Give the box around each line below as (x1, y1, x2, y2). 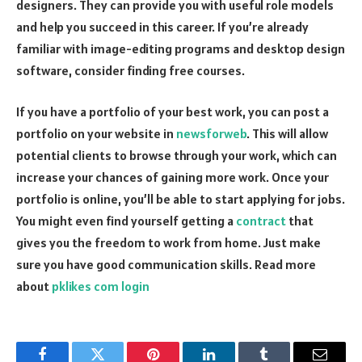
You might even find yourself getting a (16, 213, 236, 229)
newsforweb (176, 125, 246, 142)
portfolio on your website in (16, 125, 176, 142)
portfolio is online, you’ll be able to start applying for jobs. (16, 191, 345, 208)
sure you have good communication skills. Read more (16, 256, 316, 273)
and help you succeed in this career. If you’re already (16, 18, 309, 35)
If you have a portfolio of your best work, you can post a (16, 103, 329, 120)
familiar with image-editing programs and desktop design (16, 40, 345, 57)
